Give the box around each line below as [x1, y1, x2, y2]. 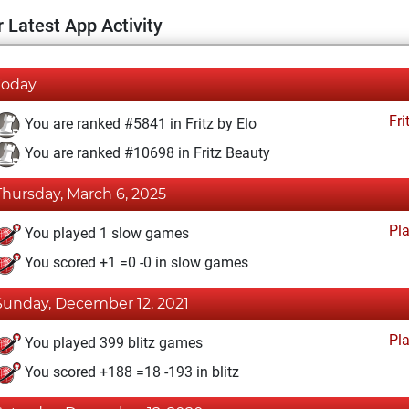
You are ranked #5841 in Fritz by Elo [21, 115, 257, 133]
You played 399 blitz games [21, 334, 203, 352]
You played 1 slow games [21, 225, 189, 243]
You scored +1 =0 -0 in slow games [21, 254, 248, 272]
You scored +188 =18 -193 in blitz [21, 363, 239, 382]
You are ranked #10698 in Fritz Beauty [21, 144, 270, 163]
